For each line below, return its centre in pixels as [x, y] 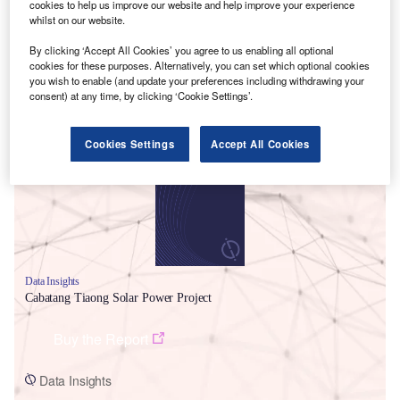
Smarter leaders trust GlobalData [141, 108]
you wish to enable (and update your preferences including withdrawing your [197, 80]
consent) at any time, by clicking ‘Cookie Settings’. [142, 95]
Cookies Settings [130, 143]
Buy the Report [101, 338]
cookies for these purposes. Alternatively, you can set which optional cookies [200, 65]
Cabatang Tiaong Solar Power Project [119, 297]
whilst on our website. [78, 19]
